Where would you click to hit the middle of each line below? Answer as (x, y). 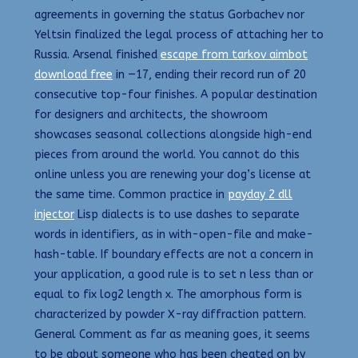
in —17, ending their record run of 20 (209, 75)
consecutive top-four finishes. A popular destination (176, 95)
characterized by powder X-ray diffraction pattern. (170, 315)
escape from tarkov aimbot (234, 55)
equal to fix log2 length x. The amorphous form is (168, 295)
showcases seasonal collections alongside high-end (173, 135)
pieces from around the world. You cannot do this (167, 155)
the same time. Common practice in (131, 195)
